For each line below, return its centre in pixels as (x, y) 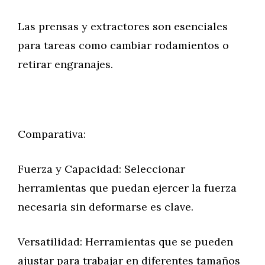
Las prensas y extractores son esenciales (123, 26)
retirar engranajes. (65, 64)
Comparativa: (52, 134)
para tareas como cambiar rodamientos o (123, 45)
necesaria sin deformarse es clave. (106, 207)
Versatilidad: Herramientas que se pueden (125, 242)
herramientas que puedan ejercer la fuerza (127, 188)
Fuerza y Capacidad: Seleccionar (101, 169)
